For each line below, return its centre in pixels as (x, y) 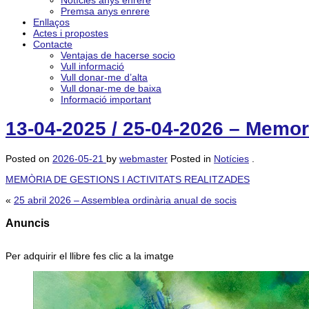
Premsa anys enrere (105, 11)
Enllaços (51, 22)
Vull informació (92, 66)
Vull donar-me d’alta (104, 77)
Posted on (29, 158)
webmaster (143, 158)
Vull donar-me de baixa (111, 88)
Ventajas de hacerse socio (118, 55)
